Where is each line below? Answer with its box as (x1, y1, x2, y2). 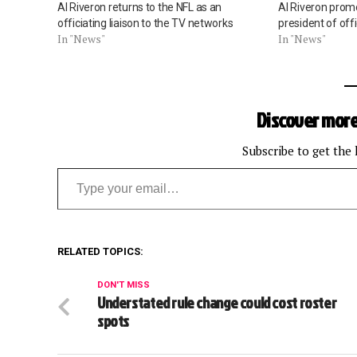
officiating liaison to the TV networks (57, 17, 233, 30)
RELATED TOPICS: (57, 245, 143, 258)
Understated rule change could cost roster (97, 292, 337, 314)
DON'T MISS (97, 280, 150, 291)
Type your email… (57, 158, 106, 177)
